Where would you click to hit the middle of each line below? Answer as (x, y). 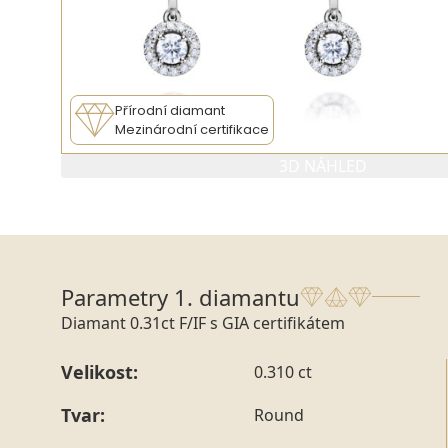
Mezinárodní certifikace (192, 129)
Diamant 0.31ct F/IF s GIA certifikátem (203, 322)
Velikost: (99, 371)
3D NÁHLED (323, 165)
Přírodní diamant (170, 110)
